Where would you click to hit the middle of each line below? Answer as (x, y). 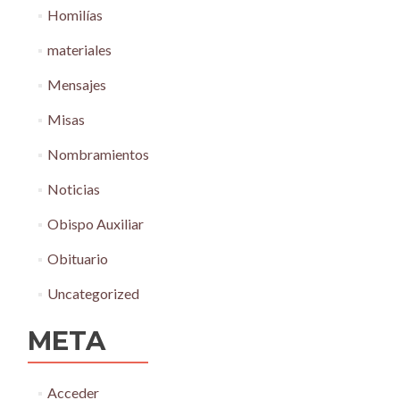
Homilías (75, 14)
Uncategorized (93, 293)
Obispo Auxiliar (95, 223)
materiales (79, 49)
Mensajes (76, 84)
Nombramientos (98, 154)
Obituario (77, 258)
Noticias (73, 188)
